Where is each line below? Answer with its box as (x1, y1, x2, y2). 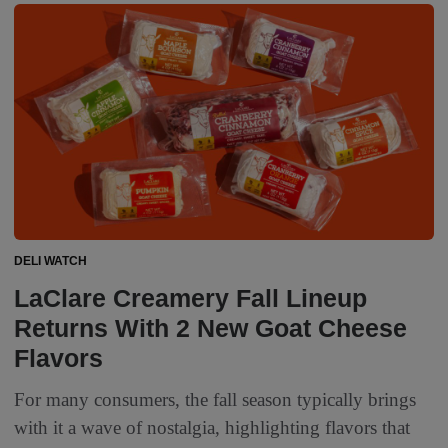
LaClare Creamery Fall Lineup (14, 284, 367, 313)
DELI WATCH (14, 254, 87, 269)
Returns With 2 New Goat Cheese (14, 314, 407, 343)
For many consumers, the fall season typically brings (14, 389, 416, 411)
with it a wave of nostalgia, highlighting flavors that (14, 417, 410, 439)
